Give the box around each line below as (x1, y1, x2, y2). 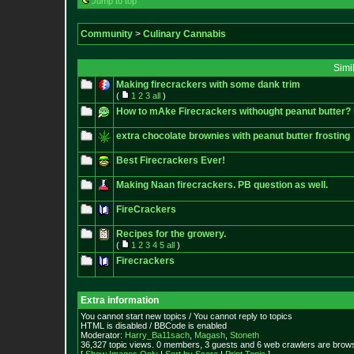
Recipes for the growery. (116, 228, 226, 239)
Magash (194, 330, 225, 340)
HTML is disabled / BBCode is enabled (81, 321, 227, 330)
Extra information (81, 295, 159, 306)
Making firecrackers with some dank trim (116, 79, 300, 90)
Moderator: (81, 330, 125, 340)
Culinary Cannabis (143, 28, 226, 40)
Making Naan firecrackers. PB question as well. (116, 179, 328, 190)
